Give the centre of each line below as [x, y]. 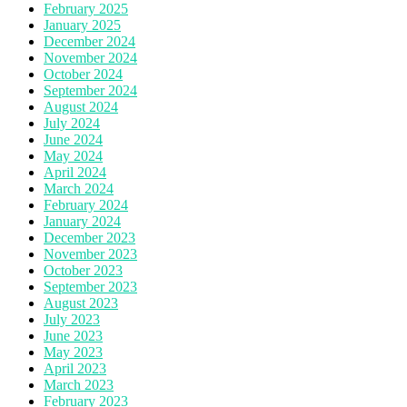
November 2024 [90, 57]
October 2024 [83, 74]
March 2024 [79, 188]
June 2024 [73, 139]
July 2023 [72, 319]
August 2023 [81, 303]
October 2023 [83, 270]
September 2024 [90, 90]
